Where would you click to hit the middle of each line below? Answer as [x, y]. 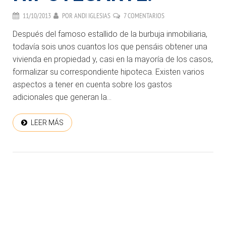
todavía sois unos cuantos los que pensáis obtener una [110, 47]
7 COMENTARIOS [144, 16]
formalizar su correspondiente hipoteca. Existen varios [108, 72]
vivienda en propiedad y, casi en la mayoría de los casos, [113, 60]
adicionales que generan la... [62, 97]
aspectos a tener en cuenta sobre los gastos [92, 85]
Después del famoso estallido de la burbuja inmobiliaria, [110, 34]
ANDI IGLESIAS [92, 16]
